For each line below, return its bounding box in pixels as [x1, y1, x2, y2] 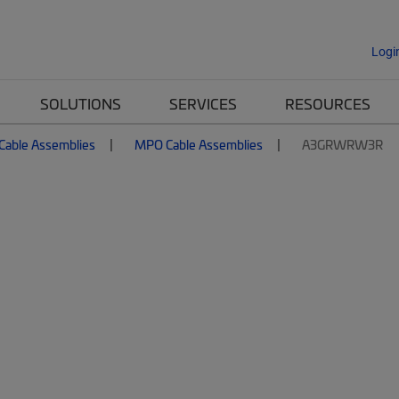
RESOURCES [285, 94, 370, 113]
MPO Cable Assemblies [134, 135, 263, 153]
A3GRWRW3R [302, 135, 383, 153]
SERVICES [169, 94, 237, 113]
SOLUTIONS [40, 94, 121, 113]
